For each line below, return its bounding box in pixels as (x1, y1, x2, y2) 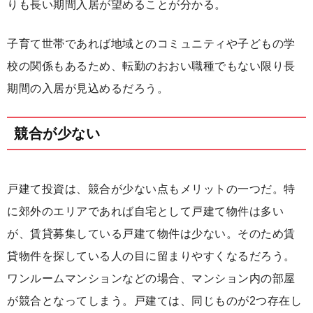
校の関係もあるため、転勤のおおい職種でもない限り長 (7, 60, 296, 73)
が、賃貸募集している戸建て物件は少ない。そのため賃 (7, 228, 296, 240)
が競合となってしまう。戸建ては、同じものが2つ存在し (7, 295, 302, 307)
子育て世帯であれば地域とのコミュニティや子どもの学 (7, 38, 296, 50)
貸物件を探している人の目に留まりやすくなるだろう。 (7, 250, 296, 263)
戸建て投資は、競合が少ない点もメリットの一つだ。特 (7, 183, 296, 196)
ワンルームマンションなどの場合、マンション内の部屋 (7, 272, 296, 285)
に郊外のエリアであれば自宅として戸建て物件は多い (7, 205, 284, 218)
